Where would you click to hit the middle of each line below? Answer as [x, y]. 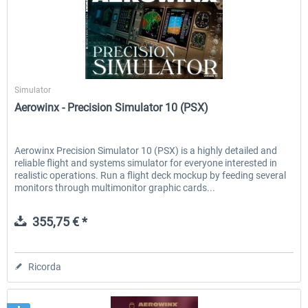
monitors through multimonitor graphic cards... [115, 187]
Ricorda [45, 266]
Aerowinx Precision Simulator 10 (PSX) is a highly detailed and [146, 150]
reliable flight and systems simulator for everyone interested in [146, 163]
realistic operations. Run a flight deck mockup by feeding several [151, 175]
